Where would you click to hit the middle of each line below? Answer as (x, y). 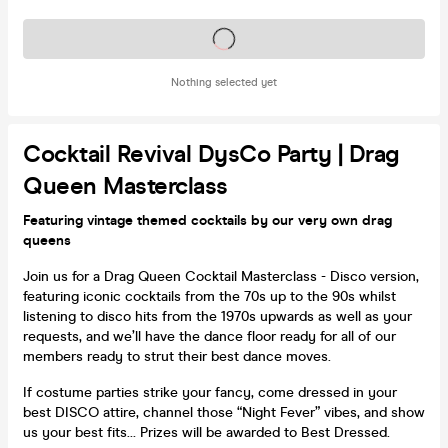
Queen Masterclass (125, 186)
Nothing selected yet (224, 82)
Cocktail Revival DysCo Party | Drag (211, 154)
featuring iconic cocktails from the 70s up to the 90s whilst (209, 296)
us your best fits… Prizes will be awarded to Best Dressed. (206, 432)
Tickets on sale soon (224, 38)
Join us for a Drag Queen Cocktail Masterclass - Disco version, (221, 276)
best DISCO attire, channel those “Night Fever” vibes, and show (224, 412)
